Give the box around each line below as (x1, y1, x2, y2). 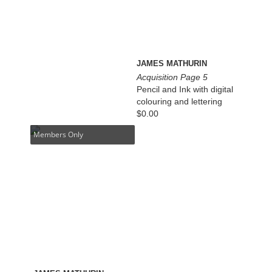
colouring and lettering (137, 97, 223, 107)
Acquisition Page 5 (137, 72, 208, 83)
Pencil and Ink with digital (137, 84, 234, 95)
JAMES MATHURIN (137, 59, 208, 69)
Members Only (33, 129, 84, 140)
